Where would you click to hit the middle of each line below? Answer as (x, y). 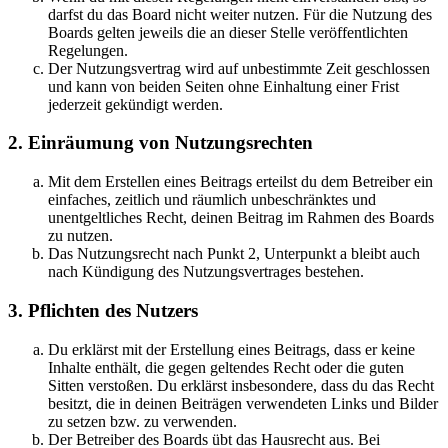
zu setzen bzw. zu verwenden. (142, 421)
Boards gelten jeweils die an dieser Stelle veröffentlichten (228, 32)
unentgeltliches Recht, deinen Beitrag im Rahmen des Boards (241, 218)
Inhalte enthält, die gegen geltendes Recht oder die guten (226, 367)
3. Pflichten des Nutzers (103, 310)
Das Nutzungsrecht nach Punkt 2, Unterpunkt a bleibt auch (234, 254)
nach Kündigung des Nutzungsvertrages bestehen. (206, 272)
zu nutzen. (80, 236)
